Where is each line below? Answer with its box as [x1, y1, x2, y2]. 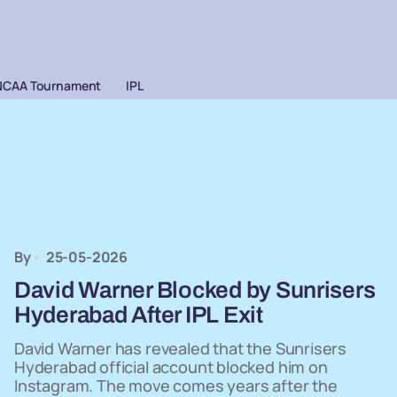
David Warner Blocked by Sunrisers [14, 277, 376, 302]
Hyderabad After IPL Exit [14, 302, 263, 327]
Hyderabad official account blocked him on [14, 356, 328, 378]
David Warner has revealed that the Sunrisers [14, 338, 347, 359]
